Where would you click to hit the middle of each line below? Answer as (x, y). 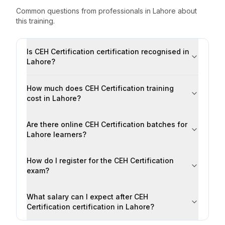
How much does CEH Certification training (100, 88)
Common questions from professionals (81, 11)
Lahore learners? (57, 134)
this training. (35, 21)
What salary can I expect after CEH (87, 197)
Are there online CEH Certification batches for (107, 124)
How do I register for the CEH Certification (100, 160)
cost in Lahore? (54, 98)
